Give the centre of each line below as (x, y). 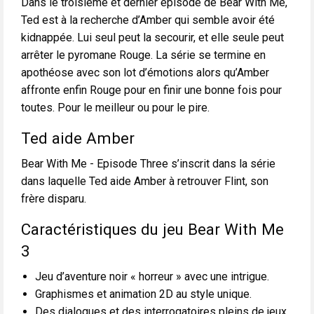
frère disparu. (54, 199)
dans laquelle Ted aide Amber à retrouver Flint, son (145, 182)
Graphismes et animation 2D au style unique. (143, 294)
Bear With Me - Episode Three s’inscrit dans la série (148, 164)
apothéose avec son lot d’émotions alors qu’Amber (145, 73)
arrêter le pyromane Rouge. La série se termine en (143, 55)
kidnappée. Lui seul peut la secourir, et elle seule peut (152, 38)
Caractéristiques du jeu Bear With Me (152, 230)
